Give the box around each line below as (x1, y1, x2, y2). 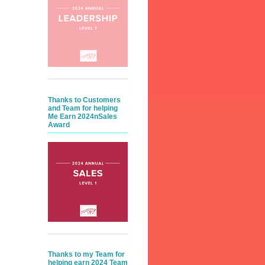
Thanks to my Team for (48, 250, 125, 258)
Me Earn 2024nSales (48, 112, 117, 121)
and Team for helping (48, 104, 118, 112)
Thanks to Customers (48, 95, 121, 104)
